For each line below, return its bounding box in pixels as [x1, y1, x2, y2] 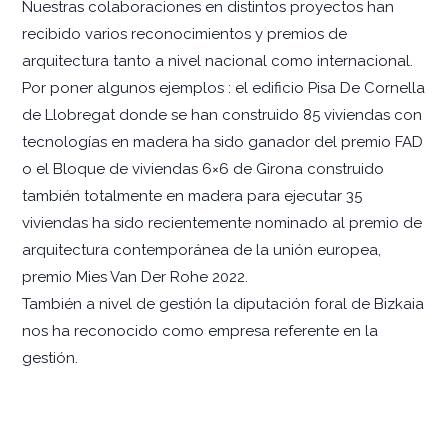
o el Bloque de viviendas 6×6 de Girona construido [22, 159, 384, 178]
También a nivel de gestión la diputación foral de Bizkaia [22, 294, 424, 313]
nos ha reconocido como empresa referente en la [22, 321, 378, 340]
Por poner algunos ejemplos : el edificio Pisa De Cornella [22, 78, 425, 97]
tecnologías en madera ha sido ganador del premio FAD [22, 132, 423, 151]
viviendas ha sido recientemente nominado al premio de [22, 213, 422, 232]
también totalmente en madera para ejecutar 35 [22, 186, 362, 205]
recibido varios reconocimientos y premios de [22, 24, 347, 43]
